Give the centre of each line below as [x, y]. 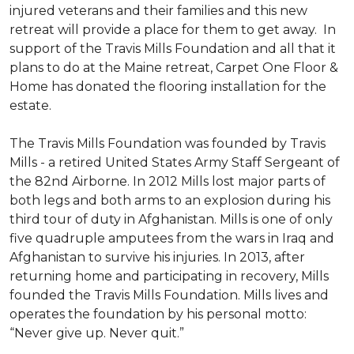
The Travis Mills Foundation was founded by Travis [168, 143]
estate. [30, 105]
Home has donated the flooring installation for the [168, 87]
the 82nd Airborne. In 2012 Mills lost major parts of [168, 181]
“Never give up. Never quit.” [97, 333]
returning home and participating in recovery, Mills [169, 276]
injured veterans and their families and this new [158, 11]
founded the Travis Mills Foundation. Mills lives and [169, 295]
